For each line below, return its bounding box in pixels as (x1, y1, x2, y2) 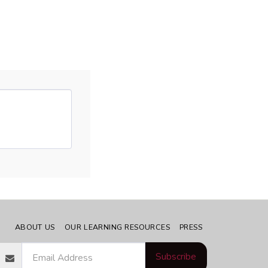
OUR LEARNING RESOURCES (64, 222, 170, 233)
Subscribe (155, 250, 196, 264)
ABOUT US (14, 222, 55, 233)
